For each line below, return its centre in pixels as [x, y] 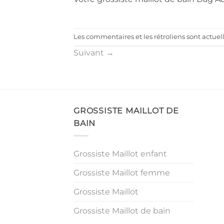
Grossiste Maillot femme [122, 172]
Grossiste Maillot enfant [120, 153]
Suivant [90, 53]
